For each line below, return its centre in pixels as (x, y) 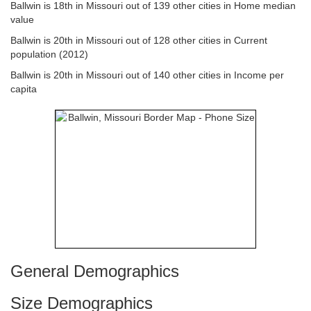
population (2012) (49, 54)
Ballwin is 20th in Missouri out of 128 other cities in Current (139, 40)
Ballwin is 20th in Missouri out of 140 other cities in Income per (147, 75)
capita (24, 89)
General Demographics (95, 271)
